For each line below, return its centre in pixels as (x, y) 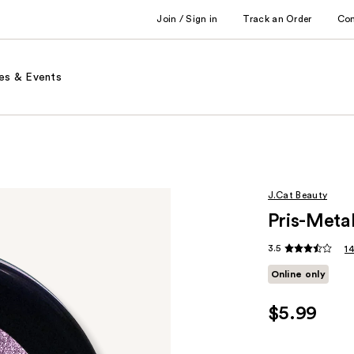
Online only (298, 275)
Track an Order (277, 19)
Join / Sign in (187, 19)
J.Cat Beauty (298, 195)
